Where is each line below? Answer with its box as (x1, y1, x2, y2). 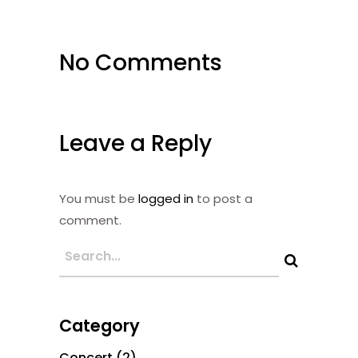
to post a (193, 189, 253, 207)
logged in (138, 189, 193, 207)
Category (59, 313, 140, 337)
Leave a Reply (59, 127, 212, 159)
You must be (59, 189, 138, 207)
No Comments (59, 46, 222, 78)
